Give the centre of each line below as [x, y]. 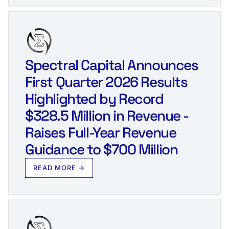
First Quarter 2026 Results [106, 82]
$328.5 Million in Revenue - [107, 115]
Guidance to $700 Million [101, 149]
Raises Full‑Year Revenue [101, 132]
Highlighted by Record [94, 98]
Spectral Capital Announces [112, 65]
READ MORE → [59, 167]
